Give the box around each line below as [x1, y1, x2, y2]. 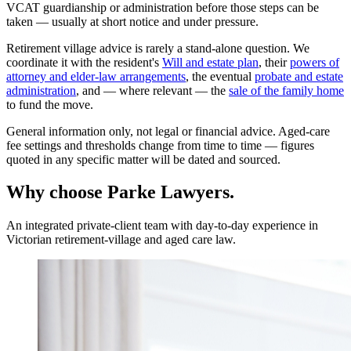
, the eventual [186, 69, 251, 83]
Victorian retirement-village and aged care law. [6, 233, 236, 247]
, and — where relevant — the [76, 83, 226, 97]
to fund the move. [6, 97, 93, 111]
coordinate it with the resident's [6, 55, 159, 69]
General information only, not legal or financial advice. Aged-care [6, 124, 330, 138]
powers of [290, 55, 339, 69]
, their [259, 55, 287, 69]
